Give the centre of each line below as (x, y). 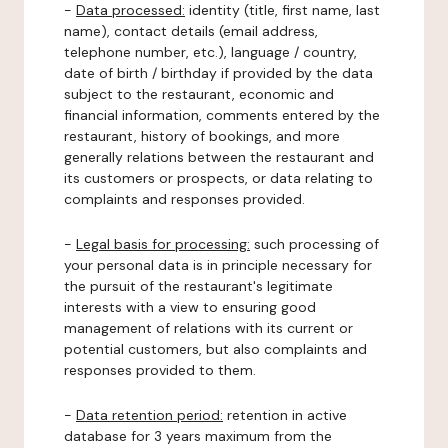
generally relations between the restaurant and (219, 157)
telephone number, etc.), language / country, (210, 52)
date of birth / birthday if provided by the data (218, 73)
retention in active (285, 415)
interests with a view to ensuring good (190, 307)
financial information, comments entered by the (222, 115)
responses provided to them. (160, 370)
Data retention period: (149, 415)
